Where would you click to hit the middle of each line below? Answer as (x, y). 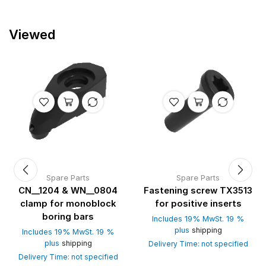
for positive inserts (198, 204)
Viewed (32, 35)
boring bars (68, 217)
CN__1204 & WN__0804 (68, 191)
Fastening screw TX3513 (198, 191)
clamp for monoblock (68, 204)
